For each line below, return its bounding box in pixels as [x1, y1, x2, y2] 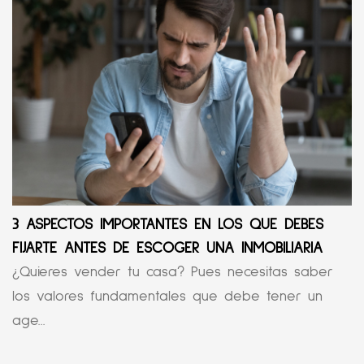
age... [12, 314, 45, 329]
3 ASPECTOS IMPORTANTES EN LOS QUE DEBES [12, 217, 323, 233]
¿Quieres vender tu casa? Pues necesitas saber [12, 265, 333, 280]
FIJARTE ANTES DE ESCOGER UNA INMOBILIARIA [12, 240, 323, 257]
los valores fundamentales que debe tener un [12, 289, 323, 305]
